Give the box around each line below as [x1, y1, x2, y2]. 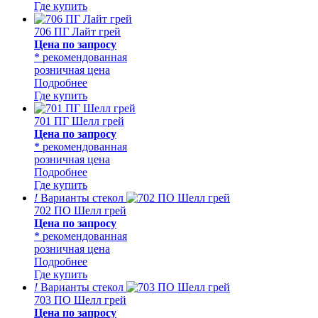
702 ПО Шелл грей [34, 204, 126, 216]
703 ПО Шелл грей [34, 293, 126, 306]
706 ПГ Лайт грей [34, 25, 121, 38]
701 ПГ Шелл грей [34, 114, 124, 127]
